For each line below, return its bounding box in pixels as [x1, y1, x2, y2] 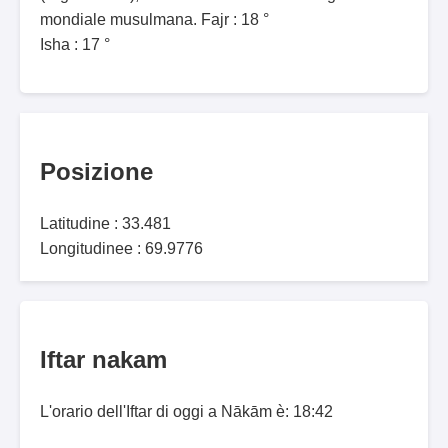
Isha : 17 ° [40, 36, 110, 54]
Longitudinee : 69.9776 [40, 240, 203, 258]
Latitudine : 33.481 [40, 215, 171, 233]
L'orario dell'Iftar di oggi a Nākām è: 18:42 [40, 403, 333, 421]
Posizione [40, 158, 153, 186]
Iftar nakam [40, 346, 167, 374]
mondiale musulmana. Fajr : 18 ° [40, 11, 269, 29]
